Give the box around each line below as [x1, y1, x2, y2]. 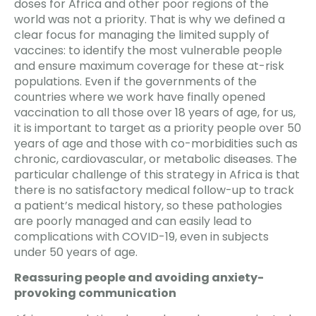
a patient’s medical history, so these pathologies [14, 197, 282, 214]
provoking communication [14, 285, 176, 302]
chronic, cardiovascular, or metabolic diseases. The [14, 150, 297, 167]
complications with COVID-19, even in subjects [14, 228, 269, 245]
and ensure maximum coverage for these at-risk [14, 57, 284, 74]
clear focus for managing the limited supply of [14, 26, 269, 43]
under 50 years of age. [14, 243, 138, 260]
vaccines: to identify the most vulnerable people [14, 42, 282, 59]
